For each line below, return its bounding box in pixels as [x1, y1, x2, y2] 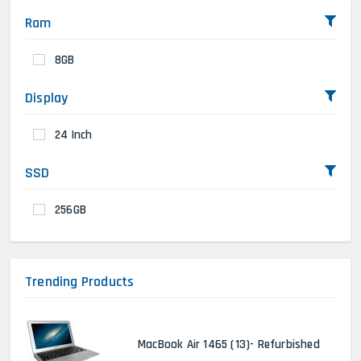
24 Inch [55, 127, 93, 143]
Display [25, 89, 68, 107]
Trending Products [25, 272, 135, 291]
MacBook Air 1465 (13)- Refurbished [137, 337, 320, 352]
